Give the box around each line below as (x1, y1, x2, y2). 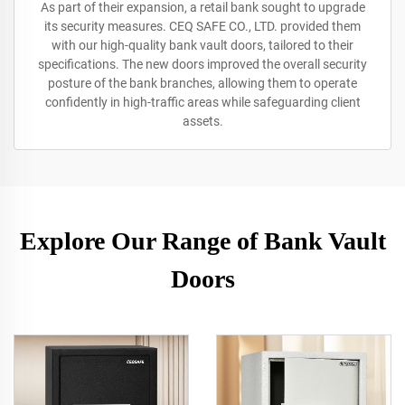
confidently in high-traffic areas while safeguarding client (44, 95, 361, 109)
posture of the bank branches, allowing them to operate (48, 76, 357, 90)
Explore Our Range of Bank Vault (19, 227, 386, 255)
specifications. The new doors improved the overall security (38, 57, 367, 71)
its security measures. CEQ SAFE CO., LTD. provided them (44, 19, 361, 33)
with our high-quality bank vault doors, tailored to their (52, 38, 353, 52)
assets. (182, 114, 223, 128)
